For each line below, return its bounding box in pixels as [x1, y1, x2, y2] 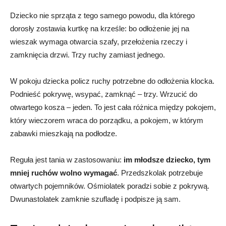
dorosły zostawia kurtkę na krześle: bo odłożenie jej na [10, 24, 189, 33]
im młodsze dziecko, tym [124, 155, 210, 164]
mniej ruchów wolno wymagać [10, 168, 117, 177]
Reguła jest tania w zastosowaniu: [10, 155, 124, 164]
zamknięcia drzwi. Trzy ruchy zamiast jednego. [10, 50, 165, 59]
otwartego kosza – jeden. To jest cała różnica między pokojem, [10, 103, 216, 111]
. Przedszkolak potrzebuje [117, 168, 203, 177]
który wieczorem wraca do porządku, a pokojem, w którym [10, 116, 203, 125]
